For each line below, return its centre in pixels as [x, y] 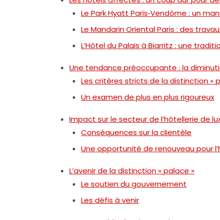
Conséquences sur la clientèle [136, 132]
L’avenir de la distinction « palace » [132, 170]
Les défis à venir [110, 200]
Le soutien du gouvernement [134, 184]
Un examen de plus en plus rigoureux [148, 97]
